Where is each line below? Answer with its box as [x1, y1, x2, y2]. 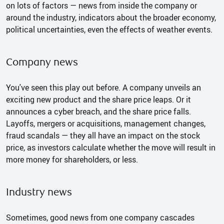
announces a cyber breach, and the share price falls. [6, 105, 191, 117]
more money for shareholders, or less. [6, 153, 138, 165]
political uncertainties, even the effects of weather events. [6, 23, 212, 35]
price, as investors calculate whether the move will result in [6, 141, 215, 153]
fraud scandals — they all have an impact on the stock [6, 129, 200, 141]
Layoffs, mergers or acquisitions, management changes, [6, 117, 205, 129]
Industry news [6, 185, 72, 198]
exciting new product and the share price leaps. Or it [6, 93, 191, 105]
